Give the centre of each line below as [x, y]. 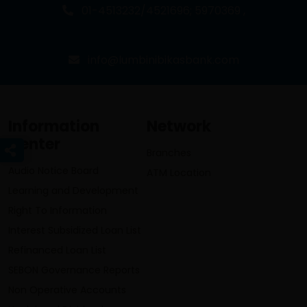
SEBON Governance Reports [74, 270]
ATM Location [179, 172]
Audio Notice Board [53, 170]
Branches [169, 152]
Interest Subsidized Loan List [75, 230]
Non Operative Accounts [67, 290]
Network [179, 126]
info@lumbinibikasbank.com [163, 60]
